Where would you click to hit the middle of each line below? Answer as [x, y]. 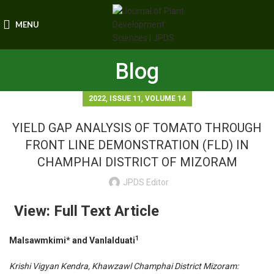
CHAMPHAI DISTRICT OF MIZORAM [137, 162]
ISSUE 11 [125, 99]
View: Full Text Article [87, 211]
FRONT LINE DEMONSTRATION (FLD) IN [137, 145]
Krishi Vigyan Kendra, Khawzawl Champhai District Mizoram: [124, 266]
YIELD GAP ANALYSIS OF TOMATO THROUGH [137, 128]
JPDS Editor [146, 183]
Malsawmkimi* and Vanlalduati [72, 241]
